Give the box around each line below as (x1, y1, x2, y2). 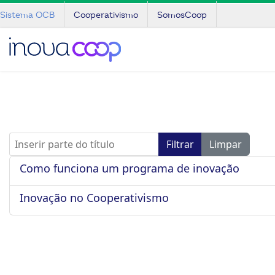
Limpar (209, 137, 242, 151)
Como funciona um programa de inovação (20, 161, 239, 176)
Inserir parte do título (9, 133, 109, 146)
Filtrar (166, 137, 194, 151)
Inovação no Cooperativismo (20, 190, 169, 205)
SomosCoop (157, 11, 207, 20)
